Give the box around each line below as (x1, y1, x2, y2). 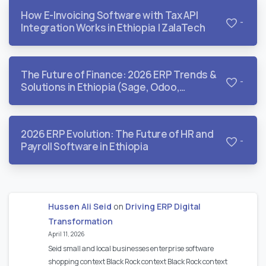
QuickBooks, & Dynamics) (21, 93, 141, 107)
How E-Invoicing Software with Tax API (21, 8, 198, 23)
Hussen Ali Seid (47, 201, 112, 213)
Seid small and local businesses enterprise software (47, 243, 214, 254)
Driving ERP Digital (125, 201, 201, 213)
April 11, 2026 (47, 230, 85, 239)
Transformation (47, 216, 113, 227)
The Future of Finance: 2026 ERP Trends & (21, 68, 217, 82)
